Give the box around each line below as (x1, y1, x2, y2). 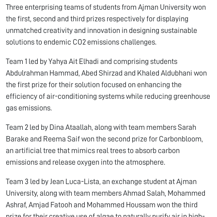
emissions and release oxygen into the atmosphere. (6, 158, 165, 166)
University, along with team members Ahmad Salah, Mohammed (6, 189, 205, 197)
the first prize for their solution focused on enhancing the (6, 80, 182, 89)
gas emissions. (6, 104, 52, 112)
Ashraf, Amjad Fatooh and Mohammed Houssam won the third (6, 201, 198, 209)
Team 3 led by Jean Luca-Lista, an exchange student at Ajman (6, 177, 197, 186)
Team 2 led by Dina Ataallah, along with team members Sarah (6, 123, 196, 131)
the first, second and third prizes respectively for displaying (6, 15, 188, 23)
